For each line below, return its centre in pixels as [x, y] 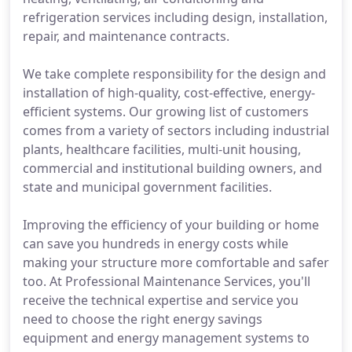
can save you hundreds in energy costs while [156, 244]
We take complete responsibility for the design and [174, 74]
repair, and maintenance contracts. [126, 36]
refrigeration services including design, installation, [175, 17]
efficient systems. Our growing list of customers [166, 112]
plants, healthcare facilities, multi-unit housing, [162, 149]
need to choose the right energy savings [143, 319]
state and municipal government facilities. [147, 187]
